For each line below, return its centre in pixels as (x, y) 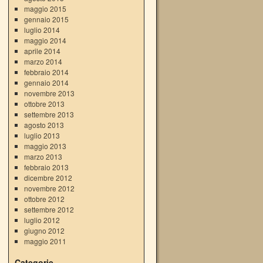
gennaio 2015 (46, 19)
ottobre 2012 (44, 199)
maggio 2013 (45, 146)
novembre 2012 (49, 188)
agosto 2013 (44, 125)
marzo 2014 (43, 61)
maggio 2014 (45, 40)
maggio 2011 (45, 241)
